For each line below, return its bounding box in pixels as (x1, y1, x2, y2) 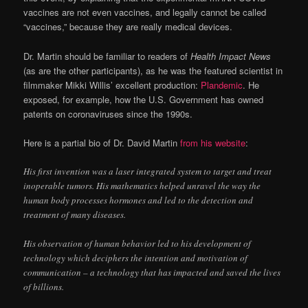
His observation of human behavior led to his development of (23, 236, 252, 250)
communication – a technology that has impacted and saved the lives (23, 265, 281, 278)
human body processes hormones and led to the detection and (23, 193, 254, 206)
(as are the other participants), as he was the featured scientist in (23, 63, 283, 77)
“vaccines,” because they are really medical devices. (23, 20, 233, 34)
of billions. (23, 280, 65, 293)
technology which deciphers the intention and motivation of (23, 251, 248, 264)
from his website (180, 135, 246, 149)
